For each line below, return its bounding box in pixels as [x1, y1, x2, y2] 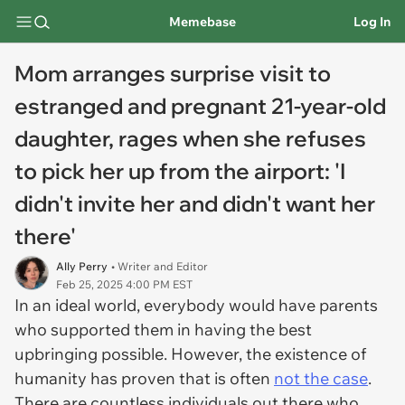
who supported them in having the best [14, 319, 312, 340]
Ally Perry [56, 259, 108, 273]
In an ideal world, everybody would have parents [14, 295, 378, 316]
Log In [353, 13, 391, 30]
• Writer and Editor [111, 259, 208, 273]
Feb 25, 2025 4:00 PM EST [56, 278, 193, 291]
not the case [274, 368, 368, 389]
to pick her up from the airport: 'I [14, 157, 345, 184]
